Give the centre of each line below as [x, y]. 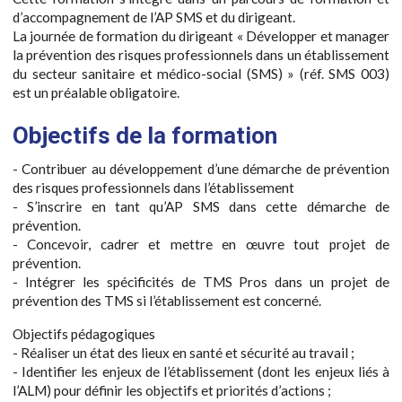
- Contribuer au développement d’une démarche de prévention [201, 169]
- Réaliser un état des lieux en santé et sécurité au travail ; [184, 352]
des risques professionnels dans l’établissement [153, 188]
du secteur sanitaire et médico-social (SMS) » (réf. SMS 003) [201, 74]
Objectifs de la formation [145, 136]
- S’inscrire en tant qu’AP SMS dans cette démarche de [201, 207]
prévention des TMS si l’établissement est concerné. [167, 301]
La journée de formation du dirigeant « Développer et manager [201, 36]
